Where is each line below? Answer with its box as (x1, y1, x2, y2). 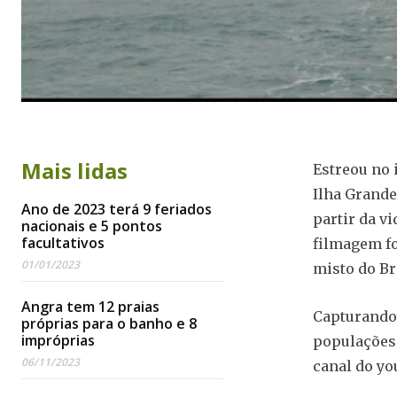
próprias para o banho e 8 (21, 314, 197, 334)
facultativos (21, 233, 105, 253)
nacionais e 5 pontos (21, 216, 162, 237)
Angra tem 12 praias (21, 297, 160, 317)
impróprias (21, 331, 95, 351)
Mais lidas (21, 156, 128, 186)
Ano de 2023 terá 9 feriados (21, 199, 212, 220)
